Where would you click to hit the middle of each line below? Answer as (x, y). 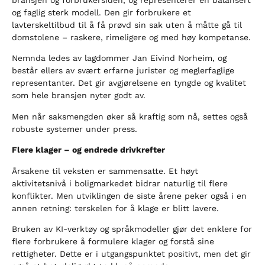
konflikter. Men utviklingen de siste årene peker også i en (129, 195)
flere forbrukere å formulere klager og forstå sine (113, 241)
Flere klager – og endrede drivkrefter (88, 150)
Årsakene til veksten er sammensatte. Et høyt (105, 171)
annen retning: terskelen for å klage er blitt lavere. (115, 208)
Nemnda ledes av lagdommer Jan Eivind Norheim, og (119, 58)
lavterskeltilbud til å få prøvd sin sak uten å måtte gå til (127, 25)
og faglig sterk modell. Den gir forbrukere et (101, 12)
